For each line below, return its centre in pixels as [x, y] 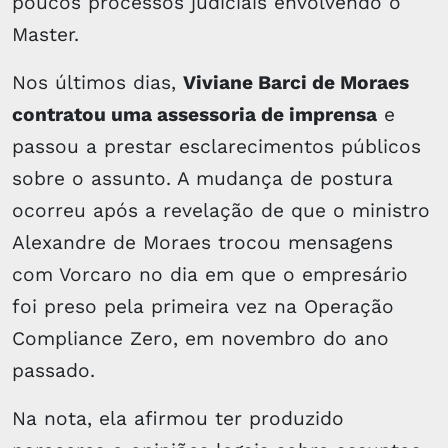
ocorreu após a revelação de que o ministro [221, 210]
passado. [53, 370]
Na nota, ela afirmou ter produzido [178, 418]
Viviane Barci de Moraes [296, 82]
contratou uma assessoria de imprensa [194, 114]
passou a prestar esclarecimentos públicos [216, 146]
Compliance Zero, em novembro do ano [200, 338]
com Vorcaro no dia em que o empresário [210, 274]
